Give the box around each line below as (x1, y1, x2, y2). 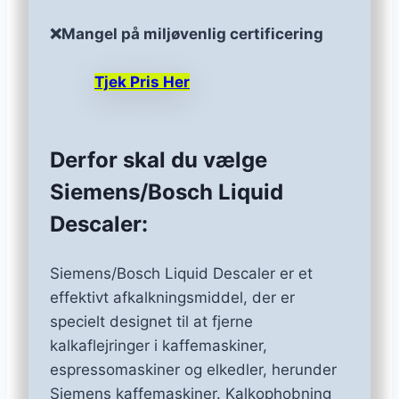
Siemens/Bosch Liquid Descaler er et (50, 265, 313, 283)
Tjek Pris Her (94, 73, 190, 92)
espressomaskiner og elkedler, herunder (50, 361, 337, 379)
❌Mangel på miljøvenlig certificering (50, 24, 323, 43)
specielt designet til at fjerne (50, 313, 253, 331)
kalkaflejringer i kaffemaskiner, (50, 337, 267, 355)
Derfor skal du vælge (50, 147, 267, 174)
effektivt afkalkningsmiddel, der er (50, 289, 295, 307)
